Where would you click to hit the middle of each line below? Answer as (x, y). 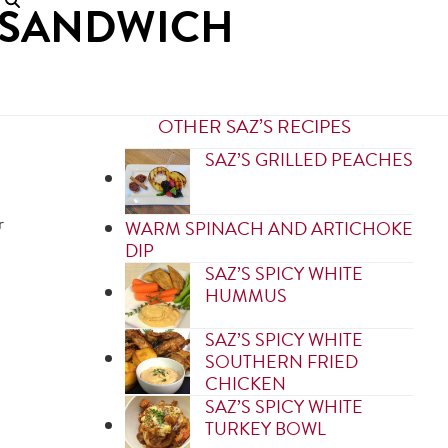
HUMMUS (246, 295)
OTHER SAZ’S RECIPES (255, 126)
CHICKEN (246, 383)
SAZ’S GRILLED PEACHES (309, 159)
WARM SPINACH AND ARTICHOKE (269, 228)
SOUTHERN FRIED (282, 361)
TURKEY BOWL (266, 428)
